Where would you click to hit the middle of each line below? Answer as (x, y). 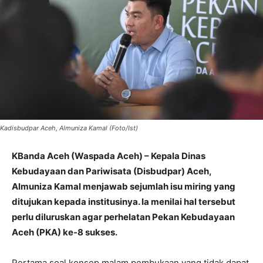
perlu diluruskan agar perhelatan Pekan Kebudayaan (123, 217)
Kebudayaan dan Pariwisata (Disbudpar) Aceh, (112, 171)
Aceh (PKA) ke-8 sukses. (65, 232)
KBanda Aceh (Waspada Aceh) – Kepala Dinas (109, 156)
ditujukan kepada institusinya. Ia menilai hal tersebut (124, 201)
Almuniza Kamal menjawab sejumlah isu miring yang (124, 186)
